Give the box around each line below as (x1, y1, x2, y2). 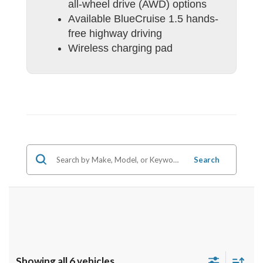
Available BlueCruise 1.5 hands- (68, 12, 218, 25)
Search (193, 154, 220, 164)
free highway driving (68, 27, 162, 39)
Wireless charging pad (68, 42, 173, 54)
